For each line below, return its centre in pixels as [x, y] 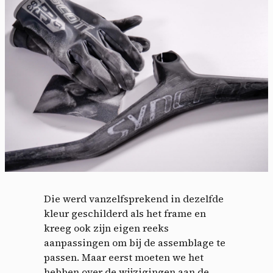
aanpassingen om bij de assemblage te [135, 242]
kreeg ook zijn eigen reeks [106, 228]
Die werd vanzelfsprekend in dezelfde [134, 198]
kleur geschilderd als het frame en [125, 213]
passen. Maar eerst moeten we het [124, 257]
